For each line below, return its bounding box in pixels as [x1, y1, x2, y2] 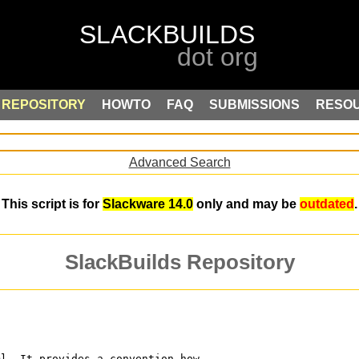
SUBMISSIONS [209, 98, 300, 111]
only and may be [193, 197, 300, 212]
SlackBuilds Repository [64, 251, 295, 274]
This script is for [2, 197, 103, 212]
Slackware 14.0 [103, 197, 193, 212]
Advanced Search [128, 155, 231, 169]
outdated [300, 197, 354, 212]
